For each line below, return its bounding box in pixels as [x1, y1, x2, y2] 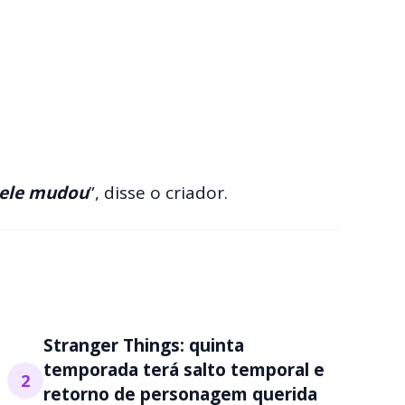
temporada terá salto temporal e [43, 357, 325, 381]
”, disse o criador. [89, 180, 228, 204]
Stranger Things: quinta [43, 333, 244, 357]
